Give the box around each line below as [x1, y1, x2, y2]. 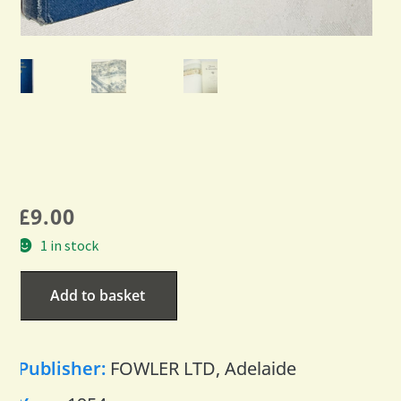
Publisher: [18, 355, 110, 380]
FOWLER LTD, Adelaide [110, 355, 296, 380]
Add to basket [50, 285, 145, 305]
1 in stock [39, 235, 98, 254]
